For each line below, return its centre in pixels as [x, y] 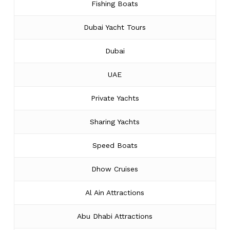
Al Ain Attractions [115, 192]
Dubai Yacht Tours [115, 27]
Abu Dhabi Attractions [115, 216]
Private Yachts [115, 98]
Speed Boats [115, 145]
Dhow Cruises [115, 169]
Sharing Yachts [115, 121]
